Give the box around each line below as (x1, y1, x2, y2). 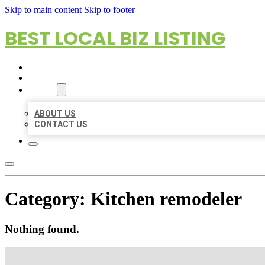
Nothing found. (5, 222, 79, 235)
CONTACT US (34, 119, 88, 129)
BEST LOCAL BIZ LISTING (5, 25, 225, 51)
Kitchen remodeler (91, 188, 242, 210)
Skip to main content (5, 5, 82, 15)
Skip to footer (84, 5, 135, 15)
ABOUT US (34, 109, 76, 118)
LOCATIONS (28, 73, 75, 83)
